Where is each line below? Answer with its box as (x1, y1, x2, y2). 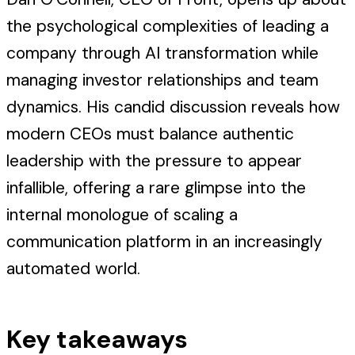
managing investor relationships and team (6, 69, 319, 92)
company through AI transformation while (6, 42, 319, 65)
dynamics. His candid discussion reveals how (6, 96, 340, 119)
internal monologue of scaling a (6, 204, 238, 227)
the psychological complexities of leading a (6, 15, 329, 38)
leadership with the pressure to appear (6, 150, 302, 173)
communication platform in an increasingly (6, 231, 323, 254)
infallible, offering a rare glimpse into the (6, 177, 306, 200)
